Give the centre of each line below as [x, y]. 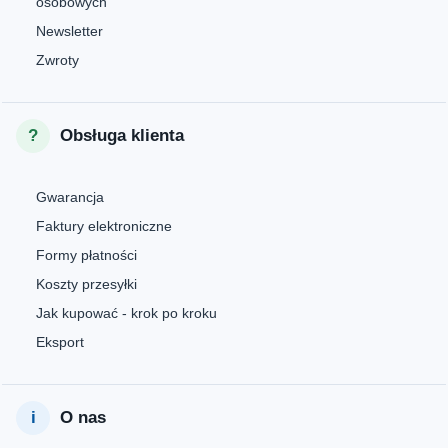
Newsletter [70, 30]
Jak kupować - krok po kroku [127, 312]
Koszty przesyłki [87, 283]
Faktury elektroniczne [104, 225]
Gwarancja [70, 196]
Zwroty [58, 59]
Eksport [60, 341]
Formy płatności [87, 254]
